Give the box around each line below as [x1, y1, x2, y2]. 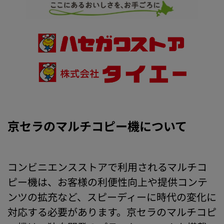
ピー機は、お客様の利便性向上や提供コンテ [7, 174, 207, 189]
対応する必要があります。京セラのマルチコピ [7, 204, 216, 219]
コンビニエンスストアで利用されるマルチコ [7, 159, 207, 174]
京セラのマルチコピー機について [7, 116, 187, 134]
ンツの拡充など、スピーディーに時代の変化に [7, 189, 216, 204]
